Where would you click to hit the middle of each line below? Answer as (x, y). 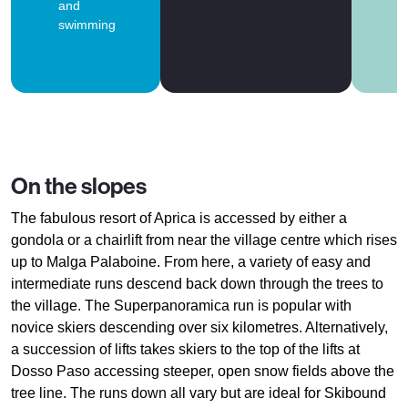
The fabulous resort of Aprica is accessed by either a (179, 219)
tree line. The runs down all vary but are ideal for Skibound (199, 393)
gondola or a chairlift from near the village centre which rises (204, 240)
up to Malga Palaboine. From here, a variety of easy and (191, 262)
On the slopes (79, 187)
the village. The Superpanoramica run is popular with (181, 306)
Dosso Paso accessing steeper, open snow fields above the (203, 372)
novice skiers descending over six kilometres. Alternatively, (199, 328)
